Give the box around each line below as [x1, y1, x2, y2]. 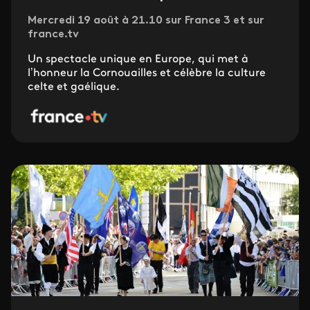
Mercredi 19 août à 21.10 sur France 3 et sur [28, 15, 264, 27]
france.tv [28, 29, 79, 41]
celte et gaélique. [28, 82, 120, 93]
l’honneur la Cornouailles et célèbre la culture [28, 68, 266, 80]
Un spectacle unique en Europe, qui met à [28, 54, 248, 66]
